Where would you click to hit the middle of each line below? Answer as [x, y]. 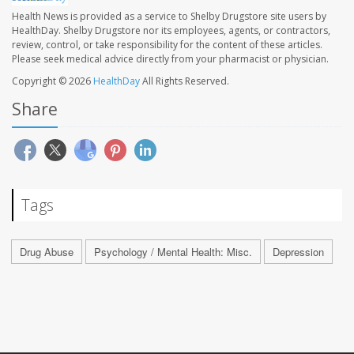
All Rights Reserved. [185, 81]
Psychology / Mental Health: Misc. [173, 252]
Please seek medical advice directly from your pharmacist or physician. [170, 59]
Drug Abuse [47, 252]
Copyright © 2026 [53, 81]
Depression [298, 252]
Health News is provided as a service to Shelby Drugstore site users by [169, 17]
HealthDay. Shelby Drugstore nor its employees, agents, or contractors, [171, 31]
